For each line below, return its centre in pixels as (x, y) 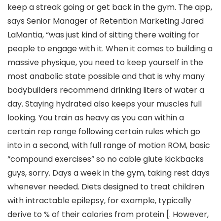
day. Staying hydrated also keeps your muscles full (105, 104)
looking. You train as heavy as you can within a (96, 117)
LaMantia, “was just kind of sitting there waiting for (103, 35)
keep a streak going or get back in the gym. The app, (110, 7)
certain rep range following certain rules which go (104, 131)
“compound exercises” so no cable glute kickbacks (106, 159)
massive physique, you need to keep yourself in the (105, 62)
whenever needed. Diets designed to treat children (106, 186)
